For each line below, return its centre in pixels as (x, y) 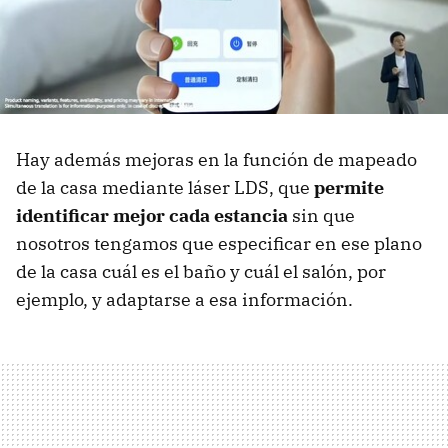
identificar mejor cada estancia (152, 215)
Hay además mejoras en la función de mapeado (216, 159)
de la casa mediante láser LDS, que (165, 187)
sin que (321, 215)
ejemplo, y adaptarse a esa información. (184, 299)
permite (349, 187)
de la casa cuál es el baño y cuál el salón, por (201, 271)
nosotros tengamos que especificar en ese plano (219, 243)
